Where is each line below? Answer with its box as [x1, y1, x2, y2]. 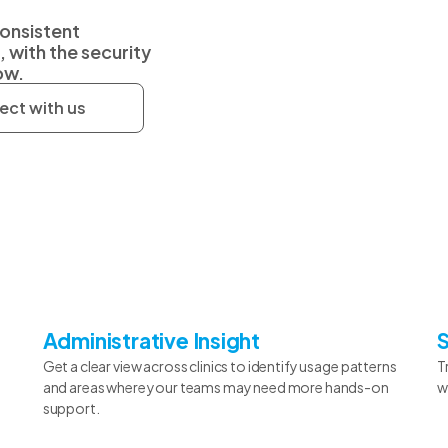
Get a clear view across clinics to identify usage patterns [42, 356, 397, 375]
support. [42, 398, 100, 417]
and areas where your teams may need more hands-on [42, 377, 389, 396]
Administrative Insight [42, 326, 261, 354]
